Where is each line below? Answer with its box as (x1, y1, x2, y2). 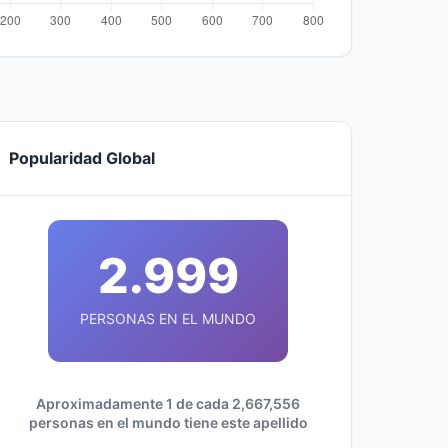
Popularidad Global (9, 148, 155, 168)
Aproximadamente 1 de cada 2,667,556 (36, 395, 300, 412)
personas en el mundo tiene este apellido (28, 414, 308, 431)
